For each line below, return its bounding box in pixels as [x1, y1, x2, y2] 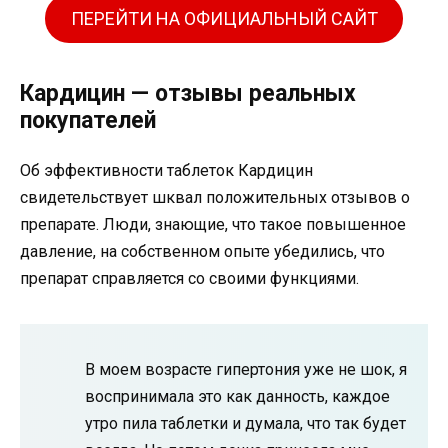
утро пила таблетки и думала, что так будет [85, 413, 406, 433]
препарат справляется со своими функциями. [20, 268, 359, 288]
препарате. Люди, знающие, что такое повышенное [20, 214, 406, 234]
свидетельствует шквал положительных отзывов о [20, 187, 410, 207]
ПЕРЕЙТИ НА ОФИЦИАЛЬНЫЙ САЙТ [70, 7, 378, 29]
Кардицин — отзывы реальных [20, 79, 356, 107]
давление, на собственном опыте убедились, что [20, 241, 385, 261]
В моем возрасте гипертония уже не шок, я [85, 359, 407, 379]
